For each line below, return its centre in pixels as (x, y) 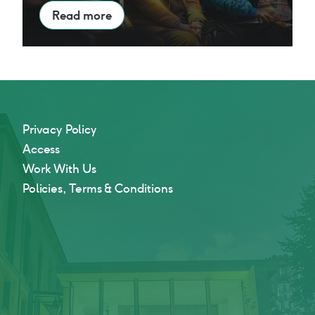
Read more (82, 15)
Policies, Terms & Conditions (97, 188)
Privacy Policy (59, 130)
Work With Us (59, 169)
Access (41, 149)
